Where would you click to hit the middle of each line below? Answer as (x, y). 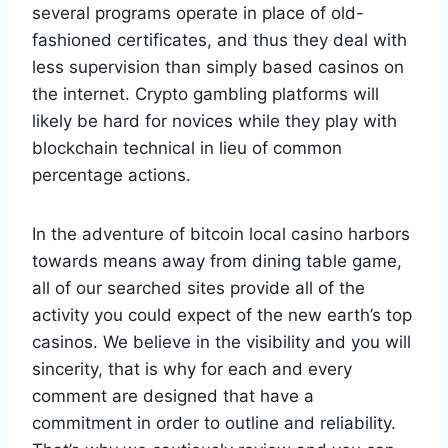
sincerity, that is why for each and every (192, 368)
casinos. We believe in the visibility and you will (221, 341)
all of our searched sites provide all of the (198, 287)
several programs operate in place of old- (198, 12)
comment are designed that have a (173, 395)
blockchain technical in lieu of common (187, 147)
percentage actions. (111, 174)
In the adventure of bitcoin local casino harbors (221, 233)
